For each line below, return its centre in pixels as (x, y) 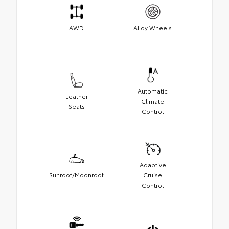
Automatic (153, 91)
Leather (76, 96)
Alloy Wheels (153, 28)
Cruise (153, 175)
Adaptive (153, 165)
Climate (153, 101)
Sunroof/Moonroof (76, 175)
